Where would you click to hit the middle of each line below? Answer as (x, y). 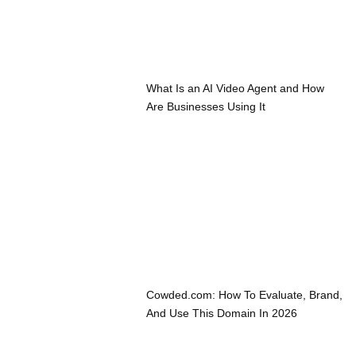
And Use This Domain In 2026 (222, 313)
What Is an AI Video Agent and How (236, 89)
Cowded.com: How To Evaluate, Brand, (245, 295)
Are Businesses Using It (206, 107)
